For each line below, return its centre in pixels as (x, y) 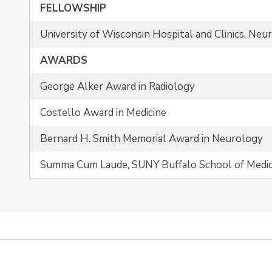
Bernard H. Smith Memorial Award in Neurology (151, 139)
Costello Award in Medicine (103, 113)
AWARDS (64, 60)
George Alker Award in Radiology (117, 87)
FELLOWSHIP (73, 8)
